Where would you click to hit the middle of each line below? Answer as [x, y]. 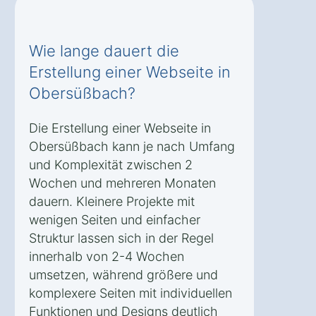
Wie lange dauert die [104, 51]
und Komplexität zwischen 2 [111, 165]
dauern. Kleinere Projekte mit [112, 202]
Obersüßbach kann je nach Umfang [132, 147]
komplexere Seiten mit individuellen [130, 293]
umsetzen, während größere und [123, 275]
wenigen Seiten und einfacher [115, 220]
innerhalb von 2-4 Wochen [107, 257]
